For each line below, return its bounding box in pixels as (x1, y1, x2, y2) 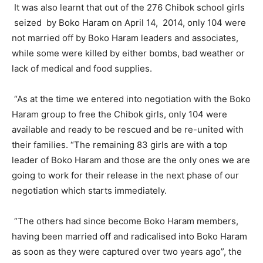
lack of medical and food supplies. (12, 63, 152, 74)
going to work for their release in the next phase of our (12, 170, 239, 181)
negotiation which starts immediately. (12, 185, 167, 196)
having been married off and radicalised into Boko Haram (12, 231, 247, 242)
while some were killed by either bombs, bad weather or (12, 48, 245, 59)
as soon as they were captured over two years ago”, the (12, 246, 242, 257)
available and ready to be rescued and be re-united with (12, 124, 244, 135)
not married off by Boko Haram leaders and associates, (12, 32, 238, 43)
